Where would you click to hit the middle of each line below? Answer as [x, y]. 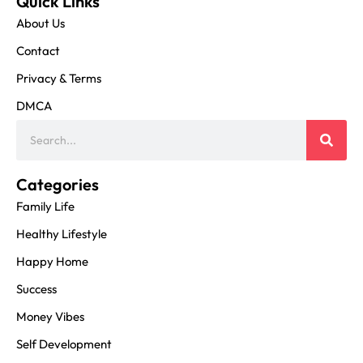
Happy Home [52, 262]
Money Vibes [50, 317]
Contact [38, 51]
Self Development [64, 344]
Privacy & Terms [59, 79]
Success [36, 289]
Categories [58, 185]
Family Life [45, 207]
